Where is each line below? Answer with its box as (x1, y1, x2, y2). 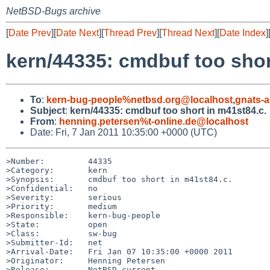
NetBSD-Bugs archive (6, 6, 101, 16)
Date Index (219, 28, 266, 38)
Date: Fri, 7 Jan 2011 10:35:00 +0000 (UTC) (30, 127, 217, 137)
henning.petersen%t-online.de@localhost (59, 116, 248, 127)
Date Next (56, 28, 99, 38)
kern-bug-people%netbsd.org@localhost (46, 94, 233, 105)
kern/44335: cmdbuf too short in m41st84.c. (70, 105, 266, 116)
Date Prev (8, 28, 51, 38)
